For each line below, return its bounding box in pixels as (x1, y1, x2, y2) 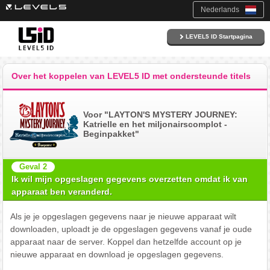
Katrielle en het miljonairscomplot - (83, 119, 228, 129)
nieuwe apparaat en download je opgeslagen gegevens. (10, 250, 224, 260)
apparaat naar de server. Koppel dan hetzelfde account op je (10, 237, 242, 247)
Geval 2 (19, 162, 48, 172)
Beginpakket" (83, 128, 140, 139)
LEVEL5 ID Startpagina (186, 33, 253, 40)
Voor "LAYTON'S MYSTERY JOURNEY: (83, 109, 238, 119)
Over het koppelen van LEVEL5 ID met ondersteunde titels (11, 71, 251, 81)
